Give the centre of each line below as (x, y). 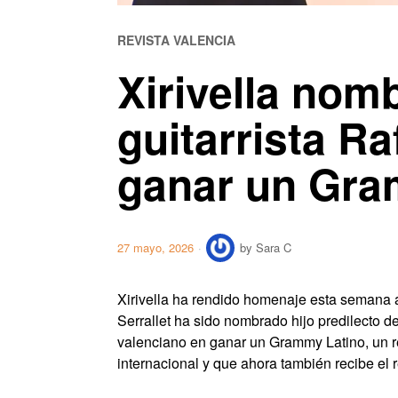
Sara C (274, 248)
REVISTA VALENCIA (176, 40)
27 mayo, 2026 (155, 248)
